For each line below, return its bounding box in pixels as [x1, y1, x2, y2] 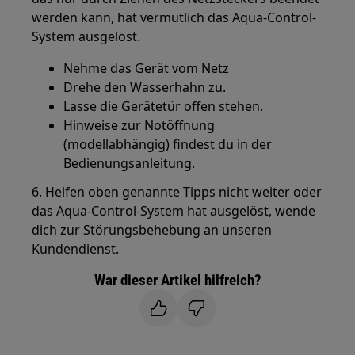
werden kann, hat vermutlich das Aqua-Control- [32, 9, 317, 27]
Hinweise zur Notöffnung [63, 116, 216, 135]
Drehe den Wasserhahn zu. [63, 78, 227, 97]
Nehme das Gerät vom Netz [63, 59, 230, 78]
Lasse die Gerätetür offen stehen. [63, 97, 264, 116]
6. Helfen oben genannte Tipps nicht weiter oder [32, 183, 323, 201]
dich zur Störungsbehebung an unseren [32, 221, 273, 239]
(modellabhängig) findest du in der [63, 136, 273, 154]
